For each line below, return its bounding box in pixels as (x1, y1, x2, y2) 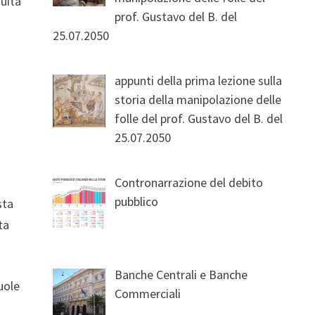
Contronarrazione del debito (115, 174, 264, 191)
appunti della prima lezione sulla (115, 72, 283, 89)
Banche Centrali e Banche (115, 266, 248, 283)
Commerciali (115, 285, 181, 302)
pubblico (115, 193, 159, 210)
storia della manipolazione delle (115, 91, 282, 108)
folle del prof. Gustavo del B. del (115, 110, 283, 127)
